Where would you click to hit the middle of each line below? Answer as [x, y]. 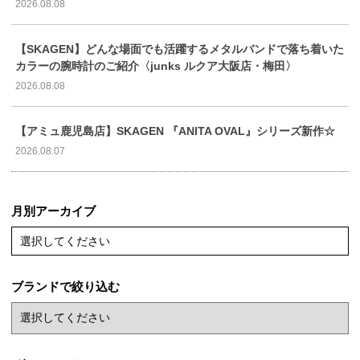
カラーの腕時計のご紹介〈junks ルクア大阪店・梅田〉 [156, 66]
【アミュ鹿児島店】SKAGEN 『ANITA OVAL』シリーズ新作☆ [175, 131]
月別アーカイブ [53, 211]
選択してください [65, 241]
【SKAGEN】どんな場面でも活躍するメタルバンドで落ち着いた [180, 49]
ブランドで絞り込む [65, 287]
